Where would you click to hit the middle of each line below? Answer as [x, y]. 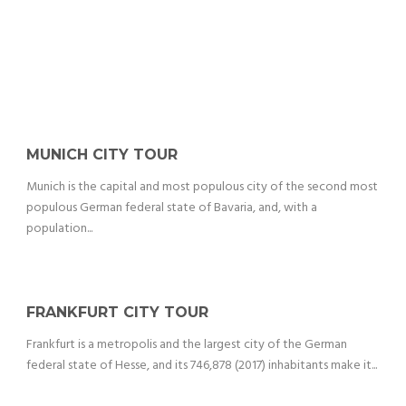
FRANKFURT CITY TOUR [117, 313]
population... [59, 229]
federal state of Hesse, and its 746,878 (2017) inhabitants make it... [202, 366]
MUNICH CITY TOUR [102, 155]
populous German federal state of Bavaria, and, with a [172, 208]
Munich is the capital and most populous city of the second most [202, 188]
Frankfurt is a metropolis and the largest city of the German [187, 345]
